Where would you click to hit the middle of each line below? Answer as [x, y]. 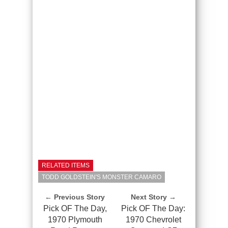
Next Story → [153, 197]
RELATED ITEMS [66, 165]
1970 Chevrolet [153, 219]
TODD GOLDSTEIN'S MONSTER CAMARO [102, 177]
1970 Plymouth [75, 219]
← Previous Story [75, 197]
